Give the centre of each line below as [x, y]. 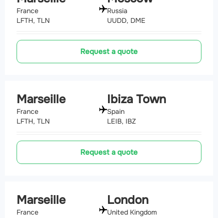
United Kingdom [132, 212]
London [128, 200]
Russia [117, 11]
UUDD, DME [126, 21]
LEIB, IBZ [121, 121]
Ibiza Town [136, 100]
